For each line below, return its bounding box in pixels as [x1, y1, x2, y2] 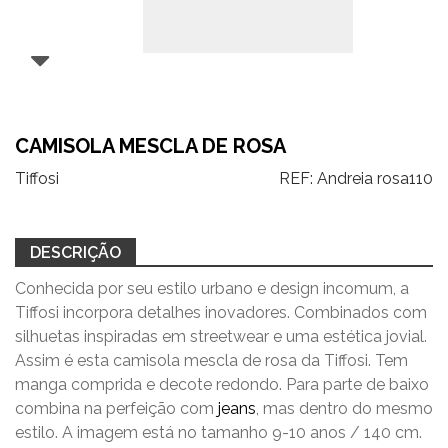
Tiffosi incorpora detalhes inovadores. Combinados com [15, 303, 427, 322]
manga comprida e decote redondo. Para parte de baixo [15, 375, 429, 394]
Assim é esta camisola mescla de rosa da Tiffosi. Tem [15, 351, 408, 370]
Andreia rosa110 [317, 169, 433, 188]
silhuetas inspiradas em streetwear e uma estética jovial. [15, 327, 427, 346]
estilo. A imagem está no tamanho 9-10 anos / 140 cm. [15, 423, 422, 442]
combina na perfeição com [15, 399, 218, 418]
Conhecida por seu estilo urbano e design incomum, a [15, 279, 409, 298]
